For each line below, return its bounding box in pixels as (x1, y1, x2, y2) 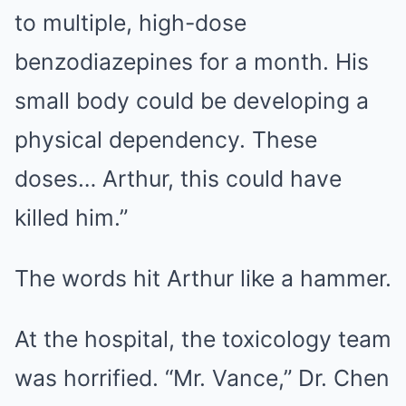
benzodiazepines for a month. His (14, 48, 369, 75)
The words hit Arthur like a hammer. (14, 265, 391, 292)
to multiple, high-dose (14, 9, 246, 36)
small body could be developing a (14, 87, 369, 114)
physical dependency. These (14, 126, 317, 153)
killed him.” (14, 204, 128, 231)
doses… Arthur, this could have (14, 165, 342, 192)
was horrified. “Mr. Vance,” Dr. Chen (14, 364, 390, 391)
